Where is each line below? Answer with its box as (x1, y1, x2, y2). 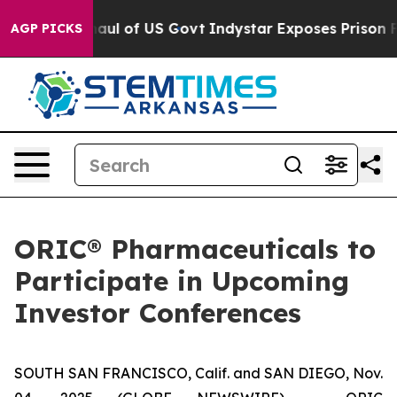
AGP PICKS (11, 20, 82, 36)
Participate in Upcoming (14, 264, 349, 298)
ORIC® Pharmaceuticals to (14, 232, 376, 266)
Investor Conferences (14, 296, 301, 330)
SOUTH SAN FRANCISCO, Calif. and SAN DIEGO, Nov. (14, 364, 383, 382)
